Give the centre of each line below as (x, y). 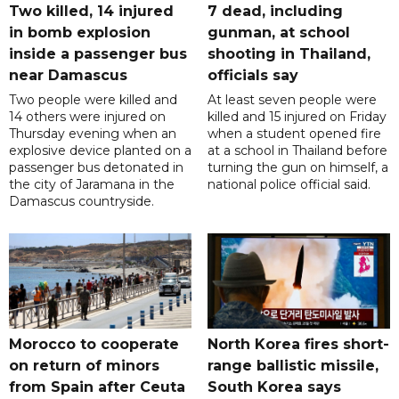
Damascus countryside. (81, 202)
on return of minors (84, 366)
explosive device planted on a (100, 151)
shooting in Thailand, (289, 54)
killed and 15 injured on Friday (297, 117)
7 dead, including (275, 12)
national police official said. (289, 185)
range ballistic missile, (293, 366)
